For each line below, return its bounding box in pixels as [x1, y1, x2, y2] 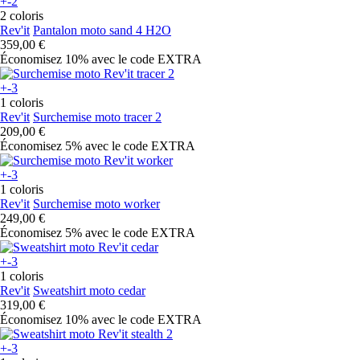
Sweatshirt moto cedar [33, 283, 145, 297]
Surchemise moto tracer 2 [33, 109, 162, 124]
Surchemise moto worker [33, 196, 160, 211]
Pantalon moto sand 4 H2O [33, 22, 171, 37]
